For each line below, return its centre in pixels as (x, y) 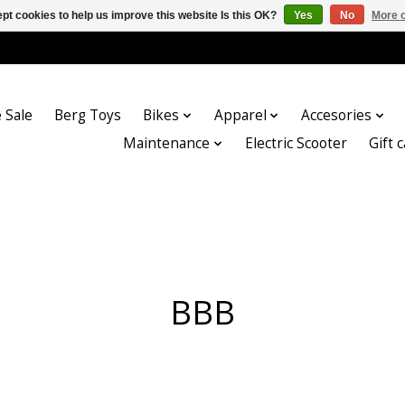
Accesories (337, 116)
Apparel (240, 116)
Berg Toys (88, 116)
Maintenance (167, 144)
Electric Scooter (296, 144)
